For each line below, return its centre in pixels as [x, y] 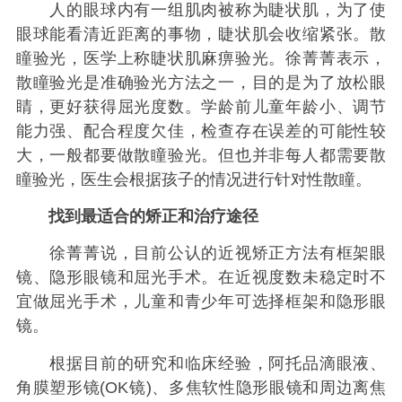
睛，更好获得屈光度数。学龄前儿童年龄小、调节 [201, 106]
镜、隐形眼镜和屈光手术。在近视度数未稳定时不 [201, 278]
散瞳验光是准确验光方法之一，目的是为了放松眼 [201, 82]
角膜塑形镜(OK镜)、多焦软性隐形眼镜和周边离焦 [201, 387]
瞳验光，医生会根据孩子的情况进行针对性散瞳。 [193, 179]
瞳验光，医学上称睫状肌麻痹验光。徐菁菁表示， [201, 58]
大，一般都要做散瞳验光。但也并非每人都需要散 [201, 155]
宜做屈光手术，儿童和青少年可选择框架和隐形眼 [201, 302]
